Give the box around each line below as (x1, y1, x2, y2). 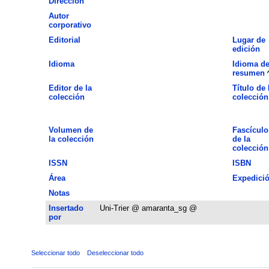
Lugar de (232, 35, 265, 44)
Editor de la (48, 83, 92, 92)
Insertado (48, 203, 83, 213)
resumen (232, 68, 265, 77)
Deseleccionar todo (86, 249, 144, 256)
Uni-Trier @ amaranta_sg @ (99, 203, 197, 213)
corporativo (48, 20, 91, 29)
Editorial (48, 35, 80, 44)
